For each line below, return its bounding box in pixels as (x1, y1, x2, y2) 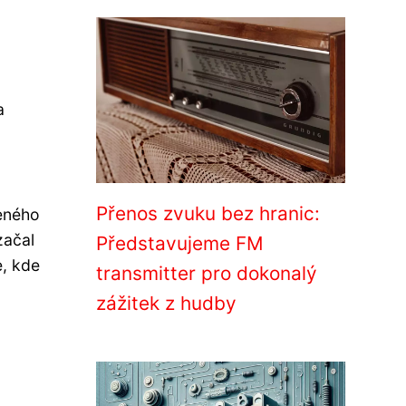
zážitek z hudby (96, 292, 237, 314)
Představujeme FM (96, 232, 264, 255)
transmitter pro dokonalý (96, 262, 317, 285)
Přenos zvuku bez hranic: (96, 202, 320, 225)
